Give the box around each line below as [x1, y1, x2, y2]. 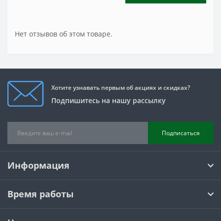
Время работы [7, 188, 74, 200]
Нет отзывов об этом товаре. [15, 29, 112, 38]
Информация [7, 159, 70, 171]
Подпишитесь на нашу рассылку [51, 96, 166, 105]
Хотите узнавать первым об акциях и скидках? [51, 83, 190, 92]
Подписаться [162, 128, 200, 137]
